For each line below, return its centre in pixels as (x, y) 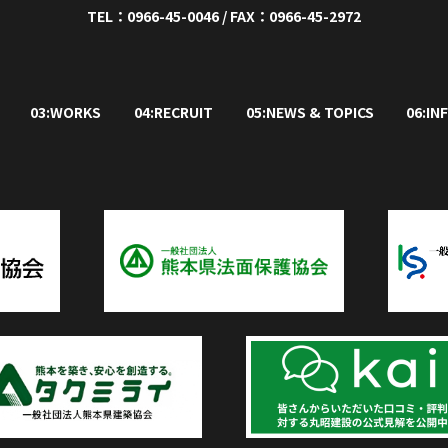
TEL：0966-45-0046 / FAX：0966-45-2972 (224, 16)
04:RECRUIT (173, 112)
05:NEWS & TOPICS (309, 112)
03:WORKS (66, 112)
